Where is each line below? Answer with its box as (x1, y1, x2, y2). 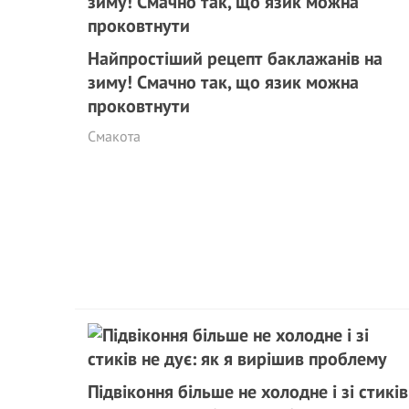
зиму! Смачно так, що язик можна (88, 70, 359, 94)
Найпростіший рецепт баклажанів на (88, 47, 383, 70)
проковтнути (88, 94, 190, 118)
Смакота (88, 127, 141, 145)
